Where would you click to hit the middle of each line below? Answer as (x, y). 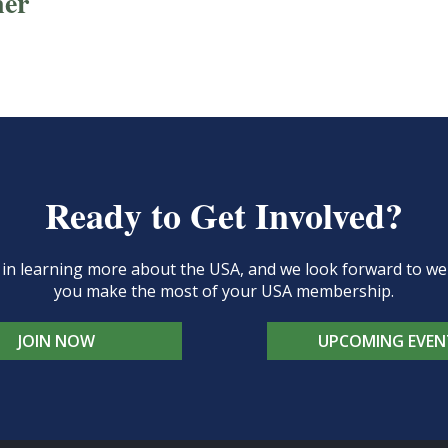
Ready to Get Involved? (224, 215)
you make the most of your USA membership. (224, 291)
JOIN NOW (56, 341)
